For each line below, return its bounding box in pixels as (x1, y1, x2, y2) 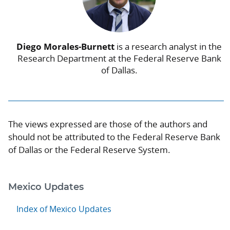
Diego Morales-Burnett (16, 40, 114, 52)
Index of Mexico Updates (16, 203, 111, 215)
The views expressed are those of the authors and (8, 118, 207, 130)
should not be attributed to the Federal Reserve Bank (8, 130, 220, 143)
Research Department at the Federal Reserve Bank (17, 52, 221, 64)
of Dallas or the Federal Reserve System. (8, 143, 170, 156)
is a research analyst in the (114, 40, 222, 52)
